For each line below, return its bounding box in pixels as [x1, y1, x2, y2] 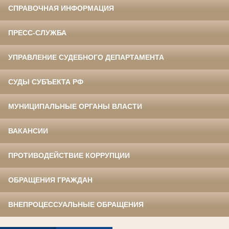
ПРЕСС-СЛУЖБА [8, 28, 66, 37]
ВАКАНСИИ [8, 126, 48, 135]
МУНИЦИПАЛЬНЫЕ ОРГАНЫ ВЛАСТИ [8, 102, 142, 110]
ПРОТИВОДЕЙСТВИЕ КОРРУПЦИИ [8, 151, 130, 159]
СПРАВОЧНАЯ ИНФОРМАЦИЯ [8, 4, 114, 12]
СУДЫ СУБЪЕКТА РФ [8, 77, 83, 86]
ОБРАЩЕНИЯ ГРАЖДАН [8, 175, 93, 184]
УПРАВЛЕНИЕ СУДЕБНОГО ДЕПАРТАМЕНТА [8, 53, 164, 61]
